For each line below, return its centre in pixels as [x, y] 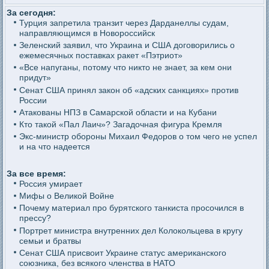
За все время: [37, 173]
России [33, 100]
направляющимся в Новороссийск [87, 33]
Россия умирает [50, 183]
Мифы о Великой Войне [66, 196]
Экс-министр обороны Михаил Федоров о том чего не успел [138, 137]
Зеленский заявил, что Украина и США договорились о [127, 45]
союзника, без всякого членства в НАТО [97, 263]
